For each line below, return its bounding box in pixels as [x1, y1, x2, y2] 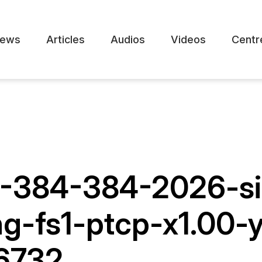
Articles [46, 33, 85, 46]
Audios [111, 33, 145, 46]
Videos [171, 33, 206, 46]
